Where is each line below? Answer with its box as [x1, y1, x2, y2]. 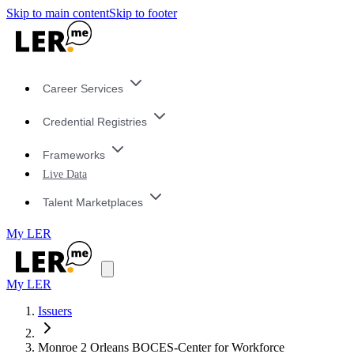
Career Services [42, 82, 123, 96]
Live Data [42, 168, 87, 181]
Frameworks [42, 148, 105, 161]
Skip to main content [6, 6, 109, 20]
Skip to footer [109, 6, 177, 20]
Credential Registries [42, 115, 147, 129]
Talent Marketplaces [42, 195, 143, 209]
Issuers [38, 304, 72, 318]
